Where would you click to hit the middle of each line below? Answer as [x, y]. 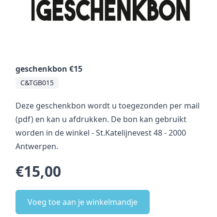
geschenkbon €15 [49, 69]
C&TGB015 [37, 82]
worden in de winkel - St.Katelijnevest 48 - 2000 [101, 132]
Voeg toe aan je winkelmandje [83, 202]
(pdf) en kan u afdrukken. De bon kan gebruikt [101, 119]
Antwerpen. [37, 146]
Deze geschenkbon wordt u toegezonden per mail [108, 105]
